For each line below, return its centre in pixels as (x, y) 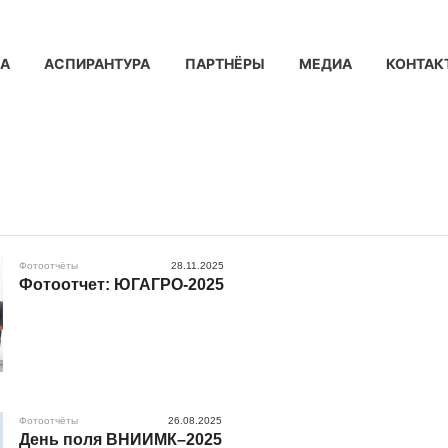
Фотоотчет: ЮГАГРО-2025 (121, 284)
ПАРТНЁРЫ (224, 63)
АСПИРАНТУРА (97, 63)
